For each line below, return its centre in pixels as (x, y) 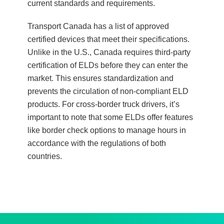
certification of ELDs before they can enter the (108, 65)
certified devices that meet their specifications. (108, 39)
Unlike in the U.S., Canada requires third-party (109, 52)
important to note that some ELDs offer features (110, 117)
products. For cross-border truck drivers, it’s (103, 104)
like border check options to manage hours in (107, 130)
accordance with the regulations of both (97, 143)
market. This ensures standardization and (100, 78)
